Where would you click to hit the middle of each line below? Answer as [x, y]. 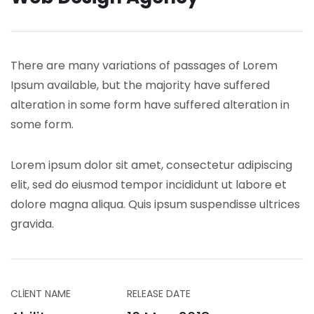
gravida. [32, 224]
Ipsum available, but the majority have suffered [140, 85]
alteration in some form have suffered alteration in [150, 105]
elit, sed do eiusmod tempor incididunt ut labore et [149, 185]
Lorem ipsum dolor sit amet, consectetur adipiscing [151, 165]
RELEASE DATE [159, 294]
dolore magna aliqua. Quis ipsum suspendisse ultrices [155, 204]
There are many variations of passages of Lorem [144, 66]
